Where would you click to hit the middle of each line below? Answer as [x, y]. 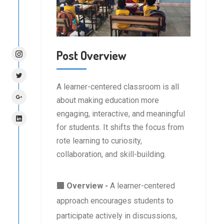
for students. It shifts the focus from [120, 127]
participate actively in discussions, [117, 216]
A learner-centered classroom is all [118, 87]
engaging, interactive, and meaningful [121, 114]
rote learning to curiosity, [99, 141]
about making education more [108, 100]
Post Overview [92, 55]
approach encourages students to [115, 201]
